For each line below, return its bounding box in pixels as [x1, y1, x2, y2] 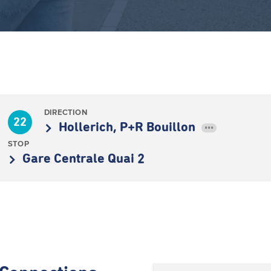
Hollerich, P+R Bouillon [59, 121, 198, 134]
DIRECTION [44, 108, 87, 117]
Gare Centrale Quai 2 [22, 152, 145, 166]
